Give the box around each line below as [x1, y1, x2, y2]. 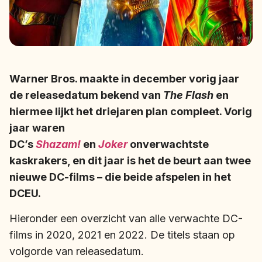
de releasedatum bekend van [9, 89, 163, 102]
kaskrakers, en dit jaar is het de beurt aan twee [9, 154, 251, 167]
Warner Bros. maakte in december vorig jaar [9, 73, 239, 85]
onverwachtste [127, 138, 209, 151]
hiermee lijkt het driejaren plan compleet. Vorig [9, 105, 252, 118]
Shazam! [36, 138, 81, 151]
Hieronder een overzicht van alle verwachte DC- [9, 212, 243, 225]
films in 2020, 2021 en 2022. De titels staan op [9, 228, 235, 241]
